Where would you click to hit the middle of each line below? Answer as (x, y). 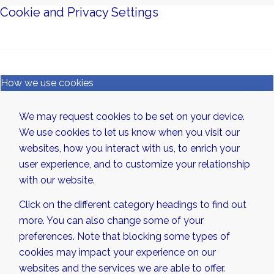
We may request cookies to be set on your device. (132, 117)
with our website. (57, 180)
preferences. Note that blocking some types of (124, 236)
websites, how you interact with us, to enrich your (129, 149)
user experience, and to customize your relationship (135, 165)
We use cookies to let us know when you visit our (129, 133)
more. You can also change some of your (111, 220)
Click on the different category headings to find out (133, 204)
